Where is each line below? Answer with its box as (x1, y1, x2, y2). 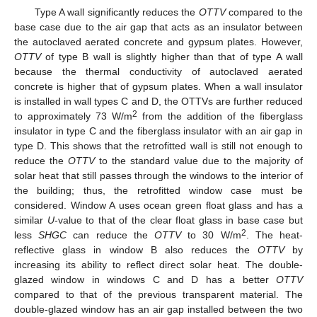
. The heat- (246, 229, 304, 241)
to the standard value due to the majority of (95, 155, 303, 167)
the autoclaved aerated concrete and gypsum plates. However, (14, 36, 303, 48)
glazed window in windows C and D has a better (14, 274, 276, 286)
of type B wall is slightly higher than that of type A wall (41, 51, 303, 63)
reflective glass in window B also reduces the (14, 244, 258, 256)
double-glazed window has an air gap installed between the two (14, 304, 303, 316)
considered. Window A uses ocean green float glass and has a (14, 200, 303, 212)
